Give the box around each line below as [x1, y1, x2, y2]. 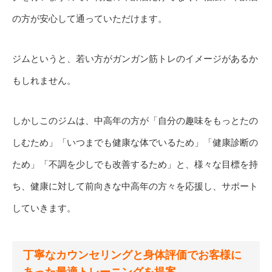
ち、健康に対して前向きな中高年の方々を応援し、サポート [12, 180, 258, 191]
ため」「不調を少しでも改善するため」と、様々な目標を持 [12, 158, 258, 169]
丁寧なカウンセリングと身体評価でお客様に [23, 248, 242, 261]
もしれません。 [12, 75, 76, 86]
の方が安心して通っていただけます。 [12, 13, 167, 24]
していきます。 [12, 202, 76, 213]
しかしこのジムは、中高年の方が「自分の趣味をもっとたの [12, 115, 258, 126]
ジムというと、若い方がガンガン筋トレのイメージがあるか [12, 53, 258, 64]
